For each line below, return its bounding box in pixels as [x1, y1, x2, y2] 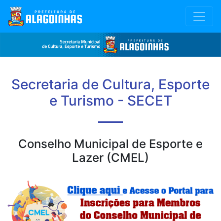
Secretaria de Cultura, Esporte [11, 76, 210, 93]
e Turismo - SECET [49, 92, 172, 110]
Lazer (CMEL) [72, 150, 149, 165]
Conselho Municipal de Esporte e [18, 137, 203, 151]
